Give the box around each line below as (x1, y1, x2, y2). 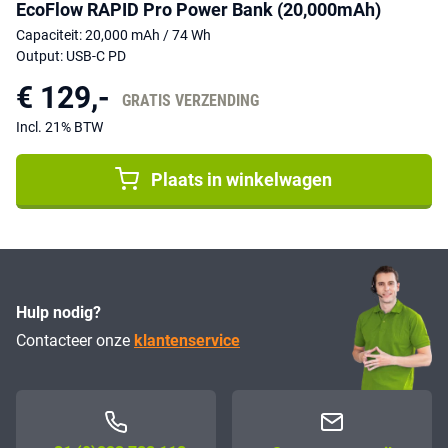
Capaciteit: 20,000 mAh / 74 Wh (16, 26, 211, 43)
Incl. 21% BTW (16, 118, 103, 135)
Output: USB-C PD (16, 47, 126, 64)
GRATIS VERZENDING (122, 90, 259, 110)
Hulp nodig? (16, 303, 101, 323)
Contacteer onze (16, 331, 134, 351)
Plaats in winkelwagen (151, 168, 333, 190)
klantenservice (134, 331, 240, 351)
